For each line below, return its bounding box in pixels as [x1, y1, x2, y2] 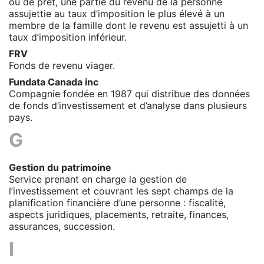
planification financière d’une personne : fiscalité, [9, 196, 226, 209]
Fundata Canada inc [9, 75, 98, 88]
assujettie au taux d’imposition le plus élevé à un [9, 7, 225, 19]
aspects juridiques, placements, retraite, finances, [9, 208, 229, 220]
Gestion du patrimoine [9, 161, 111, 173]
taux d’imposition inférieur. [9, 31, 127, 43]
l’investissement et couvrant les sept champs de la [9, 184, 233, 197]
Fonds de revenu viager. [9, 59, 115, 71]
